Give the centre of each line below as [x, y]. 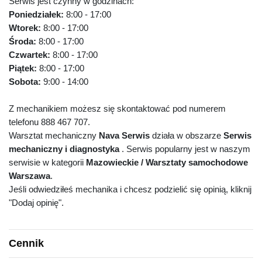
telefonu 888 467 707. [49, 122]
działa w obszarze [187, 136]
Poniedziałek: [37, 15]
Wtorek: [26, 28]
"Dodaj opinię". [36, 203]
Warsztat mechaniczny [54, 136]
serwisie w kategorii [47, 163]
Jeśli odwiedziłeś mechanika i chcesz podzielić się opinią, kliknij [130, 189]
